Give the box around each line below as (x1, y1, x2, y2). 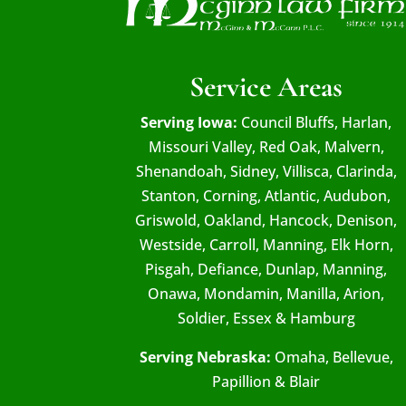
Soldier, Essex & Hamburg (177, 308, 355, 329)
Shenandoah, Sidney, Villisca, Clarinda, (135, 161, 397, 182)
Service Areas (189, 69, 343, 105)
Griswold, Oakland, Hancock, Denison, (135, 210, 398, 231)
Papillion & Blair (212, 372, 321, 392)
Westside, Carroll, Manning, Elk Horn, (139, 235, 393, 256)
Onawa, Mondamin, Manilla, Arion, (148, 284, 385, 304)
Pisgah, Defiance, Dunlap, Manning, (145, 259, 388, 280)
